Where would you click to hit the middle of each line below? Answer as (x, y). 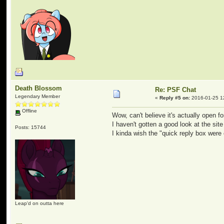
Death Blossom (39, 88)
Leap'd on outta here (40, 203)
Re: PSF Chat (176, 90)
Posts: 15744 (31, 127)
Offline (29, 111)
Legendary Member (38, 96)
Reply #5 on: (175, 98)
